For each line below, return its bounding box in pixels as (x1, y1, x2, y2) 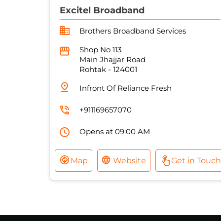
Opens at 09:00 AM (79, 127, 150, 137)
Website (112, 156, 146, 166)
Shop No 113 (79, 45, 121, 55)
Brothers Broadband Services (79, 26, 186, 36)
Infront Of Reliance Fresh (79, 83, 172, 93)
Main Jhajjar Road (79, 55, 146, 65)
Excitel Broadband (59, 5, 145, 16)
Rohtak (79, 65, 106, 74)
